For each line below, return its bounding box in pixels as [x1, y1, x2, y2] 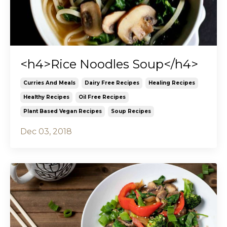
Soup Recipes [111, 107, 151, 115]
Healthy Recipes [23, 93, 69, 100]
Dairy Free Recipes [85, 79, 139, 86]
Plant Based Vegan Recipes [23, 107, 102, 115]
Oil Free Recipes [79, 93, 126, 100]
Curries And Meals [23, 79, 75, 86]
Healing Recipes [148, 79, 195, 86]
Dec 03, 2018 [20, 126, 72, 136]
